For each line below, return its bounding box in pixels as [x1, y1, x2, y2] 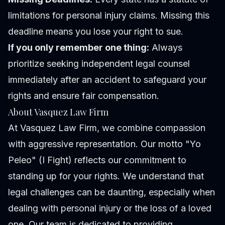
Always [149, 42, 182, 53]
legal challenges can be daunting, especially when [8, 187, 215, 198]
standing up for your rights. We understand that [8, 171, 204, 182]
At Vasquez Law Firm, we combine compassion [8, 123, 205, 134]
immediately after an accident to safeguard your [8, 74, 206, 85]
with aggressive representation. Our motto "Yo [8, 139, 201, 150]
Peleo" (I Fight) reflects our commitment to [8, 155, 186, 166]
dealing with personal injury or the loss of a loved [8, 203, 211, 214]
